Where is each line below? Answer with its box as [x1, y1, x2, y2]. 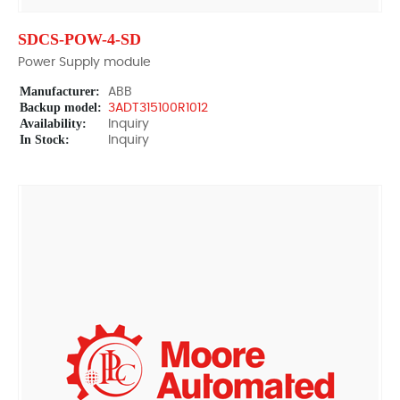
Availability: [20, 117, 87, 130]
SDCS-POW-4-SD [18, 30, 141, 48]
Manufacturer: [20, 85, 100, 98]
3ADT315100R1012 [108, 102, 208, 114]
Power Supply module [18, 56, 151, 69]
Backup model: [20, 101, 102, 114]
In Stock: [20, 133, 70, 146]
